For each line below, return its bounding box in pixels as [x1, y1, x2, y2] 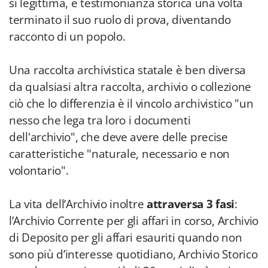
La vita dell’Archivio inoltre [9, 196, 144, 212]
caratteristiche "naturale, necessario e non [9, 146, 230, 162]
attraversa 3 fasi [144, 196, 234, 212]
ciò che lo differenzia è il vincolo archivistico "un [9, 96, 254, 111]
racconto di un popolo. [9, 29, 126, 44]
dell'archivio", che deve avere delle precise [9, 129, 228, 145]
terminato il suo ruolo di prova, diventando [9, 12, 232, 28]
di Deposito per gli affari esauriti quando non [9, 230, 242, 245]
